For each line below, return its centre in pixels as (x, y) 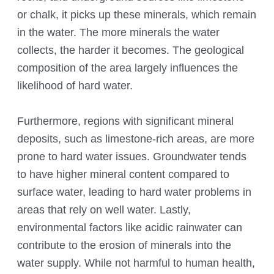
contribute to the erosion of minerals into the (124, 245)
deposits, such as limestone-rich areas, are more (136, 139)
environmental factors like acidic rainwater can (130, 228)
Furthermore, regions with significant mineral (126, 121)
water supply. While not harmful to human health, (136, 263)
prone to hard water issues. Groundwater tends (132, 157)
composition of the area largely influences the (128, 67)
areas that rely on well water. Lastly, (104, 210)
